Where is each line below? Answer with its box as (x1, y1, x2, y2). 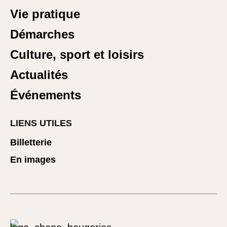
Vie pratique (10, 7, 80, 21)
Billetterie (10, 137, 52, 147)
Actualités (10, 67, 68, 82)
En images (10, 154, 56, 165)
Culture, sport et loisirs (10, 47, 144, 61)
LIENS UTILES (10, 118, 72, 128)
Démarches (10, 27, 74, 41)
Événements (10, 88, 81, 102)
